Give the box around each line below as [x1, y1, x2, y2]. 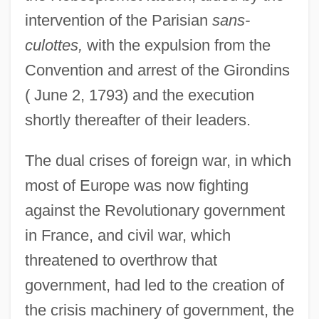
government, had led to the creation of [24, 276, 284, 294]
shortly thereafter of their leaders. [24, 110, 251, 129]
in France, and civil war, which [24, 226, 231, 244]
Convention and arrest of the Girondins [24, 61, 290, 79]
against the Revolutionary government [24, 201, 285, 219]
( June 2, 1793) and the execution [24, 85, 254, 104]
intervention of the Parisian [24, 11, 212, 29]
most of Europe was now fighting [24, 176, 249, 194]
